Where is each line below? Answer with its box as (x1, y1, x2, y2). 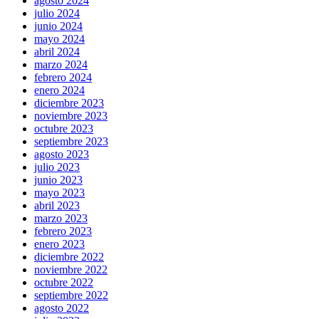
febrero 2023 (34, 225, 92, 238)
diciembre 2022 (34, 251, 104, 263)
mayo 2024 (34, 33, 85, 46)
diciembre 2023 (34, 97, 104, 110)
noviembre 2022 (34, 263, 108, 276)
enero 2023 (34, 238, 85, 251)
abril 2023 (34, 199, 80, 212)
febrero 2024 (34, 71, 92, 84)
